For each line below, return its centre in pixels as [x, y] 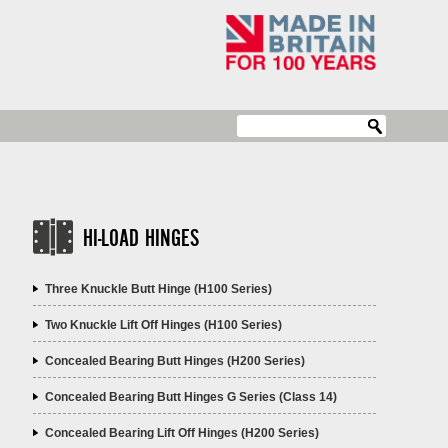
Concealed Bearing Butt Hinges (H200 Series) [175, 361]
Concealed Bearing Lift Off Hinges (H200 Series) [182, 433]
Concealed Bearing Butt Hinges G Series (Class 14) [191, 397]
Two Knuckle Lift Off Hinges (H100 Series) [164, 325]
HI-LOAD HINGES [141, 239]
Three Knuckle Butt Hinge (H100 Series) [159, 289]
